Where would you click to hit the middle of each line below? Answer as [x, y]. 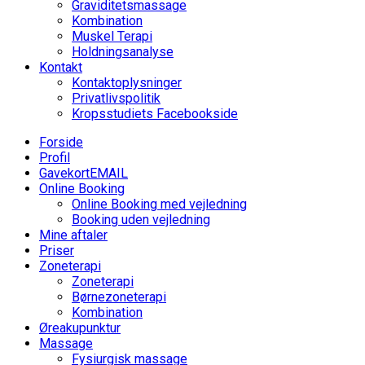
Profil [55, 158]
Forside [61, 142]
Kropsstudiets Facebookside [155, 114]
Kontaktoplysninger [127, 83]
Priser [57, 251]
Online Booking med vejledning [159, 204]
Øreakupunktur [80, 328]
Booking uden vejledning [141, 220]
